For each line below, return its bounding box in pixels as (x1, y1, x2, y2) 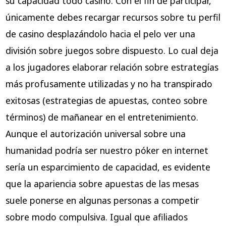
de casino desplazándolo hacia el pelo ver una (5, 28, 195, 40)
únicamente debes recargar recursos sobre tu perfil (5, 11, 220, 24)
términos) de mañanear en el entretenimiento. (5, 111, 198, 124)
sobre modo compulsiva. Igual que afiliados (5, 211, 188, 223)
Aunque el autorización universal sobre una (5, 128, 186, 140)
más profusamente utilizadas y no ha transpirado (5, 78, 212, 90)
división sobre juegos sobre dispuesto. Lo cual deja (5, 44, 218, 57)
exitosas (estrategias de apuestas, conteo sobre (5, 94, 207, 107)
